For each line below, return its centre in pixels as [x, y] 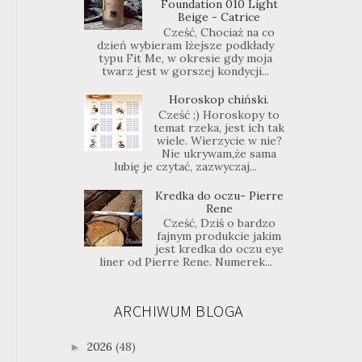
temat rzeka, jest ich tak [219, 127]
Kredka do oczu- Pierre [219, 195]
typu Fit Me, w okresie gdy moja [186, 58]
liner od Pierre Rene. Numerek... [185, 262]
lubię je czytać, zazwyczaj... [186, 166]
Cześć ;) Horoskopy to [219, 114]
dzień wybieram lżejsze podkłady [186, 45]
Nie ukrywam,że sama [219, 153]
